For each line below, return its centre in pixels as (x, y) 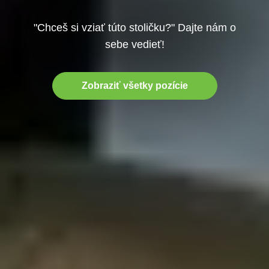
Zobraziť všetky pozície (134, 86)
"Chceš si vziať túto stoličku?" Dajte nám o (134, 28)
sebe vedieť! (134, 44)
